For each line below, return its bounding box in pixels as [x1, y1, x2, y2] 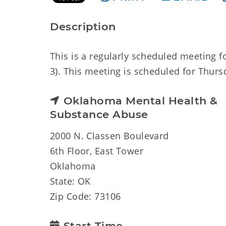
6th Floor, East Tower [50, 145, 144, 157]
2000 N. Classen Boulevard [50, 130, 169, 142]
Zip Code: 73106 [50, 190, 121, 202]
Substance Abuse [50, 108, 148, 121]
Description [50, 20, 116, 33]
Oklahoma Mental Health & [63, 94, 218, 107]
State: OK [50, 175, 91, 187]
